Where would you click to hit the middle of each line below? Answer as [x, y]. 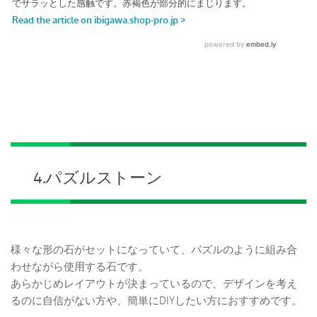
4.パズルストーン [98, 178]
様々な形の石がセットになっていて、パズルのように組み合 [154, 250]
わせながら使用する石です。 [80, 267]
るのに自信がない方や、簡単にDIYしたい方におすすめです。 [156, 301]
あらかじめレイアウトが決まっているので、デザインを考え [154, 284]
